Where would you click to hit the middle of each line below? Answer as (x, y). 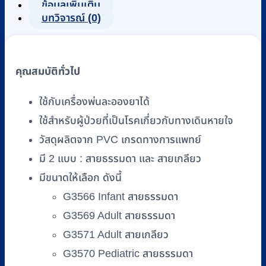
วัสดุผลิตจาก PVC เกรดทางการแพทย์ (120, 139)
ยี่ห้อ (34, 26)
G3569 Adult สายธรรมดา (119, 215)
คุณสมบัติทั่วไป (48, 72)
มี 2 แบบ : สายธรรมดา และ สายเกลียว (120, 158)
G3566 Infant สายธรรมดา (121, 196)
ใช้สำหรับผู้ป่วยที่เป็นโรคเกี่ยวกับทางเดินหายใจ (136, 120)
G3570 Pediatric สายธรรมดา (128, 253)
